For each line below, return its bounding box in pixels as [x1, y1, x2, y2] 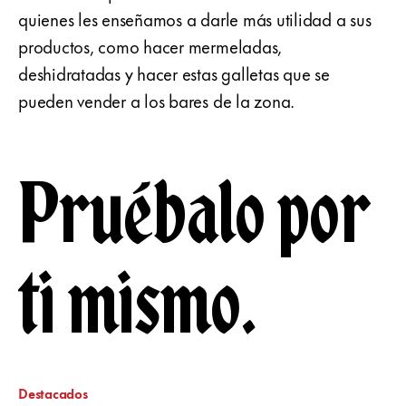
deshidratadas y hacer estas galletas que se [18, 60, 330, 87]
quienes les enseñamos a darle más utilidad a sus [18, 5, 372, 33]
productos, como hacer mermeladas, [18, 33, 283, 60]
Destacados [18, 382, 88, 404]
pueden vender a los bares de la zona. [18, 87, 295, 114]
